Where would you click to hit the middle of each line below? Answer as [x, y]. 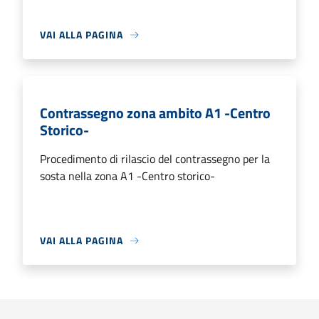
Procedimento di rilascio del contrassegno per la [155, 159]
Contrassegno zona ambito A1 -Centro [155, 113]
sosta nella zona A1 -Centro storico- [127, 176]
